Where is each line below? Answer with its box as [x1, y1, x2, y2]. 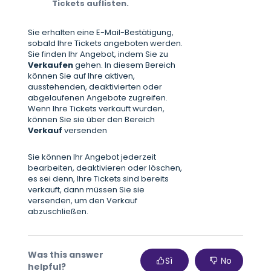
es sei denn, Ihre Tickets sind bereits [28, 173, 169, 185]
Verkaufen [28, 59, 75, 71]
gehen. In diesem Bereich [75, 59, 175, 71]
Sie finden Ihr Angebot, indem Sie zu [28, 48, 168, 60]
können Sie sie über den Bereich [28, 114, 155, 126]
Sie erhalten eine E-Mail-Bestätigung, [28, 27, 174, 39]
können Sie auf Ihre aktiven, [28, 70, 135, 82]
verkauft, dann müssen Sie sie [28, 184, 145, 196]
